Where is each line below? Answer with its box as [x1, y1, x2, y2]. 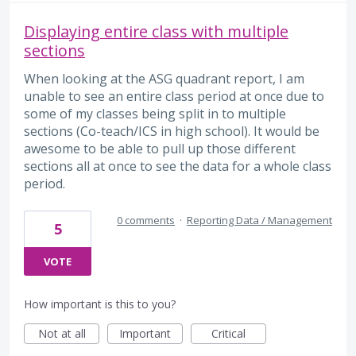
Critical [211, 325, 246, 341]
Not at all [37, 325, 86, 341]
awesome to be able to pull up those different [24, 140, 296, 158]
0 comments [117, 212, 175, 227]
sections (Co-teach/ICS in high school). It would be [24, 122, 319, 141]
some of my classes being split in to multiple [24, 105, 286, 123]
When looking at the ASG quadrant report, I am [24, 70, 304, 88]
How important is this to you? [24, 296, 176, 311]
